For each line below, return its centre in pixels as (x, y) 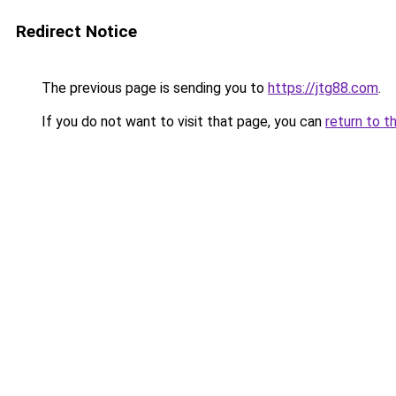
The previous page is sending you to (153, 88)
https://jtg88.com (323, 88)
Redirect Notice (76, 31)
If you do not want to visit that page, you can (182, 122)
